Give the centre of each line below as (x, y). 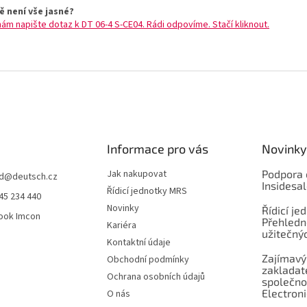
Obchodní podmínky (148, 260)
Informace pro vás (157, 149)
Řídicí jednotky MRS (147, 192)
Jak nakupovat (136, 174)
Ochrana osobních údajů (156, 277)
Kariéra (121, 226)
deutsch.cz (35, 177)
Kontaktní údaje (138, 243)
